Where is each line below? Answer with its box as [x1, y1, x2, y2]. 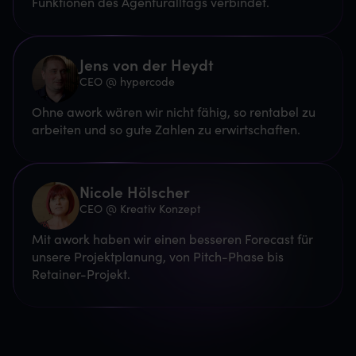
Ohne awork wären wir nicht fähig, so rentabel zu [32, 102, 315, 120]
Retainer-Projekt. [32, 264, 130, 282]
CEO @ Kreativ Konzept [79, 199, 201, 216]
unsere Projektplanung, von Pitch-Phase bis [32, 246, 284, 265]
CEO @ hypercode [79, 72, 175, 89]
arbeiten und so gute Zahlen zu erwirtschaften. [32, 119, 300, 137]
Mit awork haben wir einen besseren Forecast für [32, 229, 313, 247]
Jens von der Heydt [79, 52, 214, 75]
